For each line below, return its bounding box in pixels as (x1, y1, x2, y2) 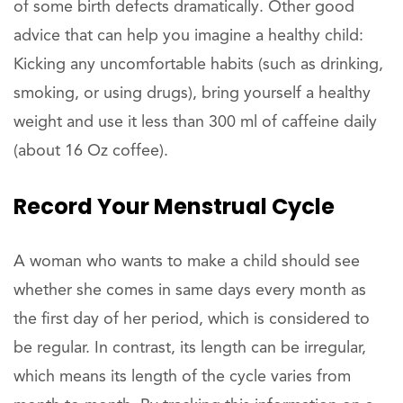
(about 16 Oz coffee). (13, 143, 168, 160)
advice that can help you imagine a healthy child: (13, 28, 363, 45)
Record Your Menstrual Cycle (13, 192, 335, 222)
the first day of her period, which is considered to (13, 311, 370, 328)
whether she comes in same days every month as (13, 282, 366, 300)
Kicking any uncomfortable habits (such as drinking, (13, 57, 383, 74)
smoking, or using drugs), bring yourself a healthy (13, 85, 371, 103)
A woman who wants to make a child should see (13, 254, 360, 271)
